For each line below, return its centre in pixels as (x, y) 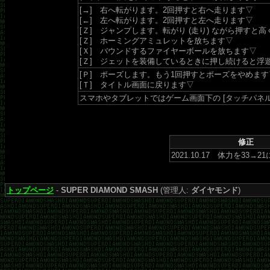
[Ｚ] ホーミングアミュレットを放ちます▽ (156, 41)
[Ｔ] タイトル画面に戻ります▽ (137, 85)
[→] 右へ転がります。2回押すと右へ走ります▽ (166, 10)
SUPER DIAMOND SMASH (109, 190)
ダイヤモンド (215, 190)
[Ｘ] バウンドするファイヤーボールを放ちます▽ (168, 51)
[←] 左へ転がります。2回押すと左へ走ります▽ (166, 20)
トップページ (30, 190)
